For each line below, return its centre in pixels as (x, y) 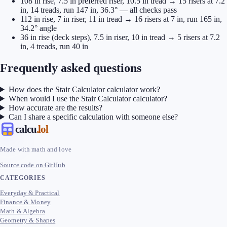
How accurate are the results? (55, 107)
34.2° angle (39, 28)
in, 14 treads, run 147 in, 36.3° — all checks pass (99, 10)
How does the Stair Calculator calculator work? (84, 89)
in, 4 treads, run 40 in (54, 47)
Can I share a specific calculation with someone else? (93, 117)
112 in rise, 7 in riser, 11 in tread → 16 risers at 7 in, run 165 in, (121, 19)
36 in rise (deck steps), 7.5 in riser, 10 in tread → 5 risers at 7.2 (120, 37)
